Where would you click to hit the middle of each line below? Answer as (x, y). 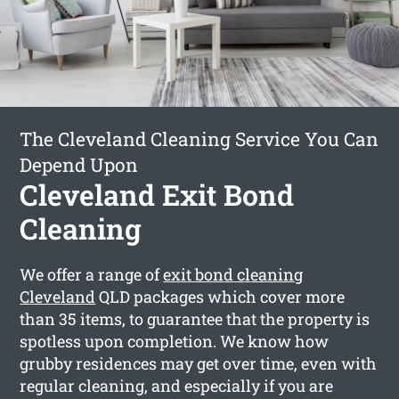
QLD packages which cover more (220, 296)
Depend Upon (79, 164)
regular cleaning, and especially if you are (177, 385)
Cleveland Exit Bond (157, 194)
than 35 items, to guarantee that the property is (195, 318)
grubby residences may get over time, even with (199, 363)
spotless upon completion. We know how (175, 341)
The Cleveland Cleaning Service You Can (199, 138)
